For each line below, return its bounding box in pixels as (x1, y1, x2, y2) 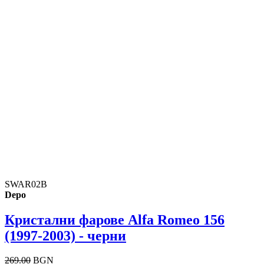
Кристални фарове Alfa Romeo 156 (5, 212, 225, 227)
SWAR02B (5, 179, 47, 189)
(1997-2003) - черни (5, 227, 126, 243)
